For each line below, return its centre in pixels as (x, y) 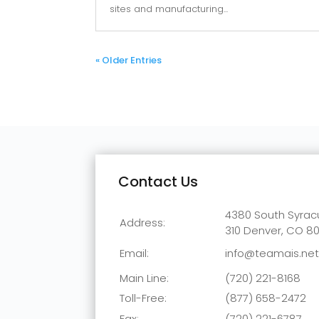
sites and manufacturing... (169, 9)
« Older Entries (129, 61)
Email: (135, 253)
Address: (143, 222)
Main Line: (145, 278)
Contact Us (158, 181)
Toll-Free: (143, 298)
